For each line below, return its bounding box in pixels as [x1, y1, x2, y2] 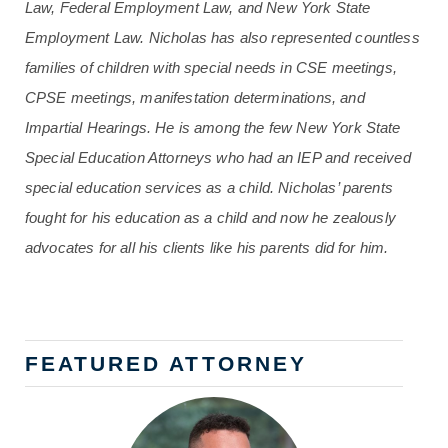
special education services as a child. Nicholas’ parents [25, 179, 393, 196]
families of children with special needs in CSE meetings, [25, 59, 397, 76]
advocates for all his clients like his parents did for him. [25, 239, 389, 256]
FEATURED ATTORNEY [25, 352, 307, 375]
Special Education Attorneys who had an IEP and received [25, 149, 411, 166]
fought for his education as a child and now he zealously [25, 209, 396, 226]
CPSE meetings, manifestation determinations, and [25, 89, 365, 106]
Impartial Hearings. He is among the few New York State [25, 119, 401, 136]
